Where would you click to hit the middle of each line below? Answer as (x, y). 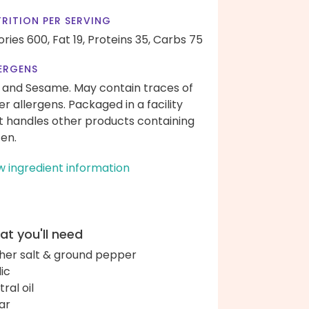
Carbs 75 (178, 40)
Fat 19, (69, 40)
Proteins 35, (119, 40)
